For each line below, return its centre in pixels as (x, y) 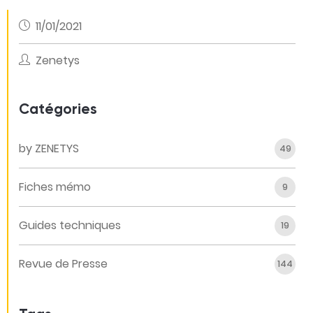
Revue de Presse (63, 264)
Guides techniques (70, 225)
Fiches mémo (55, 187)
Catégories (58, 110)
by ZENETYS (49, 148)
